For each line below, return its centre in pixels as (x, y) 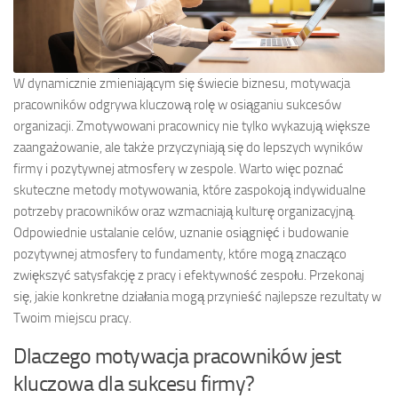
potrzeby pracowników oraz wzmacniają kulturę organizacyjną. (184, 211)
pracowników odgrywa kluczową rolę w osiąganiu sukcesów (177, 104)
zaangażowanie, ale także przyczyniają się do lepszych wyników (188, 147)
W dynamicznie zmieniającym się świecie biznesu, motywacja (182, 83)
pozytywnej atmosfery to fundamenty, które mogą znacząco (180, 254)
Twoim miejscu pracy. (72, 318)
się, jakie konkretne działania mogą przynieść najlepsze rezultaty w (197, 296)
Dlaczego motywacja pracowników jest (177, 355)
